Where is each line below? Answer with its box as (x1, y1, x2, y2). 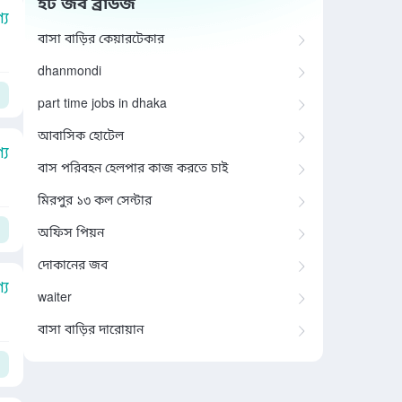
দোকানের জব (38, 258, 108, 275)
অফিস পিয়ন (38, 225, 104, 242)
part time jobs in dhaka (38, 96, 167, 113)
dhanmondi (38, 64, 101, 81)
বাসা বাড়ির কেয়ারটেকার (38, 31, 164, 48)
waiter (38, 290, 72, 307)
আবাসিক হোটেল (38, 128, 124, 145)
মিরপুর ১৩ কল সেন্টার (38, 193, 152, 210)
